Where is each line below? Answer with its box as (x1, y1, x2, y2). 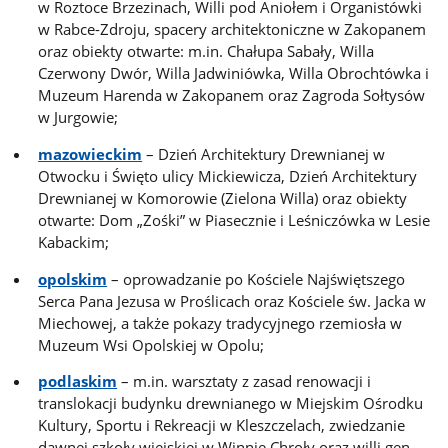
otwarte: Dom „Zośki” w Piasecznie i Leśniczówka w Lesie (38, 209, 431, 230)
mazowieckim (38, 143, 143, 164)
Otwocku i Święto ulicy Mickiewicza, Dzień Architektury (38, 165, 418, 186)
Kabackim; (38, 231, 110, 252)
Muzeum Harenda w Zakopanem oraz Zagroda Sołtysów (38, 85, 426, 106)
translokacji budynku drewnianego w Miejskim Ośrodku (38, 393, 424, 414)
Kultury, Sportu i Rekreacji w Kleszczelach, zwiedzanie (38, 415, 406, 436)
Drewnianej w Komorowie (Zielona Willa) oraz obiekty (38, 187, 408, 208)
